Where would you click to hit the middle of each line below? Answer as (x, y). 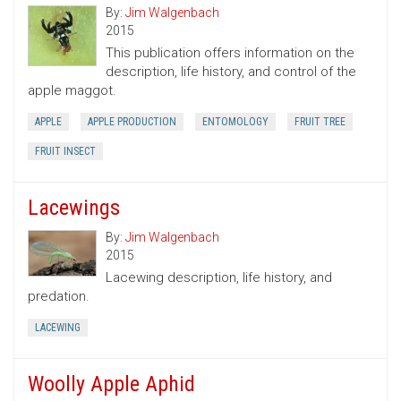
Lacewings (74, 208)
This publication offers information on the (230, 53)
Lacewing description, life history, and (219, 278)
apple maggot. (72, 91)
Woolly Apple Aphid (111, 384)
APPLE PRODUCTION (132, 122)
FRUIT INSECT (65, 152)
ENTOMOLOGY (235, 122)
